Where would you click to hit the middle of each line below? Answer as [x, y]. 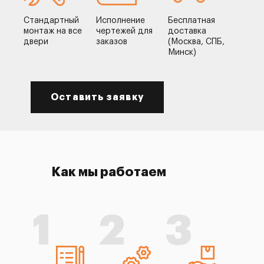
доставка [187, 31]
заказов [111, 42]
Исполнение [120, 21]
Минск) [182, 52]
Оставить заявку [97, 97]
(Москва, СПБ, [197, 42]
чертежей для [124, 31]
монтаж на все [53, 31]
